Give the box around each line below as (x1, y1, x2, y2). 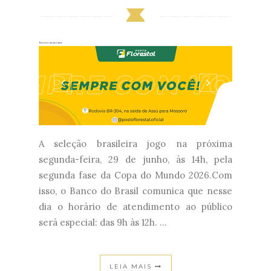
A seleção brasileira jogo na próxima (39, 138, 232, 150)
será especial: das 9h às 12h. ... (39, 217, 167, 229)
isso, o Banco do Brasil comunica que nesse (39, 185, 232, 197)
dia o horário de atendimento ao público (39, 201, 232, 213)
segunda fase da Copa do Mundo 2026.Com (39, 169, 232, 181)
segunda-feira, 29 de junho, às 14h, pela (39, 154, 232, 166)
